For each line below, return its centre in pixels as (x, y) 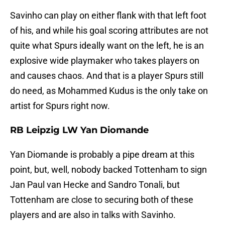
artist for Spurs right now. (60, 106)
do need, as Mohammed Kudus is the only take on (109, 91)
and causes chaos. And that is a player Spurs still (107, 76)
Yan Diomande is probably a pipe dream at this (102, 155)
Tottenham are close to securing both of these (102, 200)
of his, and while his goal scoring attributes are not (109, 31)
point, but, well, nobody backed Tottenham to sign (108, 170)
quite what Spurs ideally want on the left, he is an (107, 46)
